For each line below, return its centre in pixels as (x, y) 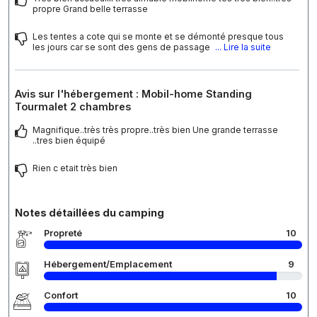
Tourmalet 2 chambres (73, 106)
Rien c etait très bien (75, 168)
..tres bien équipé (69, 140)
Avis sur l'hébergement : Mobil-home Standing (133, 93)
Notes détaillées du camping (90, 212)
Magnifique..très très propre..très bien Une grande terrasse (155, 129)
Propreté (63, 233)
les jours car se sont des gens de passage (122, 47)
